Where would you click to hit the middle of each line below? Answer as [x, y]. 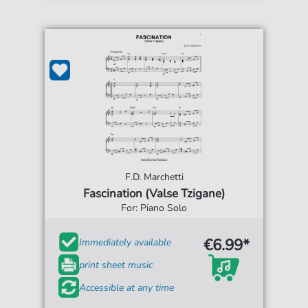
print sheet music [116, 265]
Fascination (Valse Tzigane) [154, 194]
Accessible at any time [127, 287]
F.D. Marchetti [154, 177]
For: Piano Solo [154, 208]
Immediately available [125, 242]
